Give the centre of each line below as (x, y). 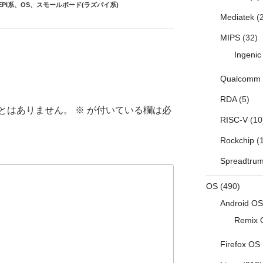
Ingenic (247, 55)
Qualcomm (240, 79)
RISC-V (234, 120)
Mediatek (237, 17)
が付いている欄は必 (128, 110)
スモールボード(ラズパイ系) (77, 5)
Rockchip (237, 141)
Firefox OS (240, 245)
